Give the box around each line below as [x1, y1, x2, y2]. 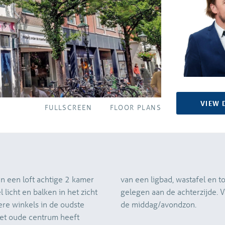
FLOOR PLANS [104, 102, 161, 113]
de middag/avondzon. [121, 199, 196, 210]
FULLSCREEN [39, 102, 92, 113]
